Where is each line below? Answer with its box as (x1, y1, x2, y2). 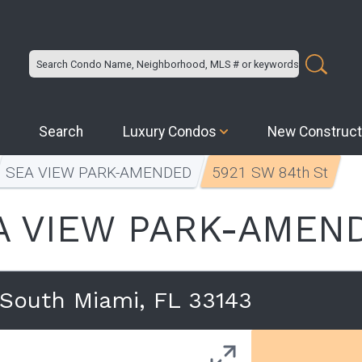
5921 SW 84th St (212, 163, 329, 182)
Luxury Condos (123, 124, 217, 140)
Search (39, 124, 84, 140)
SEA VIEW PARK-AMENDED (6, 163, 192, 182)
